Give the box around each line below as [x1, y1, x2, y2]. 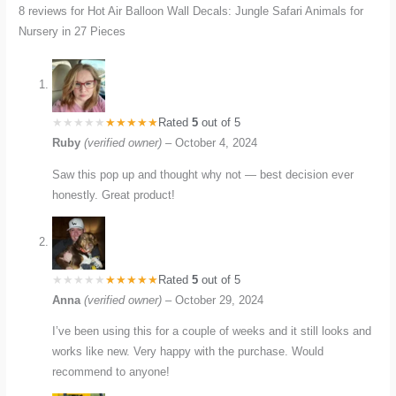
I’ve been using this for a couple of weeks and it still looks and [52, 324, 372, 339]
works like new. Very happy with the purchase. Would [52, 345, 324, 359]
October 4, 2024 [175, 136, 258, 150]
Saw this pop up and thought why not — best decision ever [52, 167, 354, 181]
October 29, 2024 [175, 293, 264, 307]
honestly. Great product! [52, 187, 176, 202]
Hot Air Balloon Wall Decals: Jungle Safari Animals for [88, 4, 364, 19]
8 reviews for [19, 4, 88, 19]
